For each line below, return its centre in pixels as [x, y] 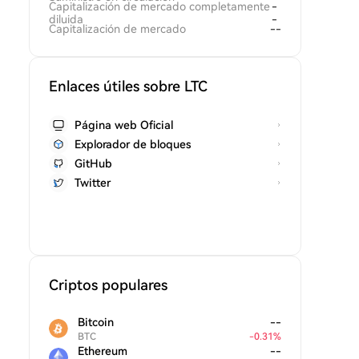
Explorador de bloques [133, 144]
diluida [66, 19]
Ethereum [103, 351]
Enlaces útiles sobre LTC [128, 86]
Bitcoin [96, 322]
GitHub [93, 163]
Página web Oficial [124, 125]
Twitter [93, 183]
